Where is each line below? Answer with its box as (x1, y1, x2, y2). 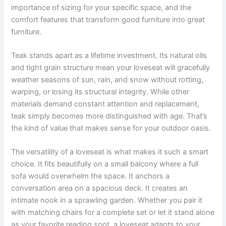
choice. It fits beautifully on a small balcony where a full (11, 159, 199, 169)
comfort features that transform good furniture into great (11, 15, 205, 24)
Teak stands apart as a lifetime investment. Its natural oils (11, 50, 207, 60)
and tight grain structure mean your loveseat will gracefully (11, 63, 210, 72)
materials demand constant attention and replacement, (11, 99, 200, 108)
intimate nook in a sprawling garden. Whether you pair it (11, 196, 203, 205)
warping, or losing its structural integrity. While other (11, 87, 190, 96)
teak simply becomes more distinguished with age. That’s (11, 111, 208, 121)
